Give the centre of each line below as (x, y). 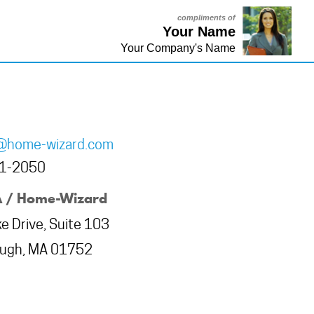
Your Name (199, 32)
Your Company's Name (178, 48)
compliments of (206, 18)
